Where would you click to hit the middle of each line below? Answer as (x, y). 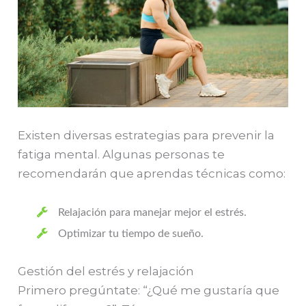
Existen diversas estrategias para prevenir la (147, 136)
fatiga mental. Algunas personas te (122, 155)
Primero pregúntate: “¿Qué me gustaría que (149, 290)
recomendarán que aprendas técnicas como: (152, 174)
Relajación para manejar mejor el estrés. (153, 213)
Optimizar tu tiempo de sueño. (131, 234)
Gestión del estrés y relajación (106, 271)
